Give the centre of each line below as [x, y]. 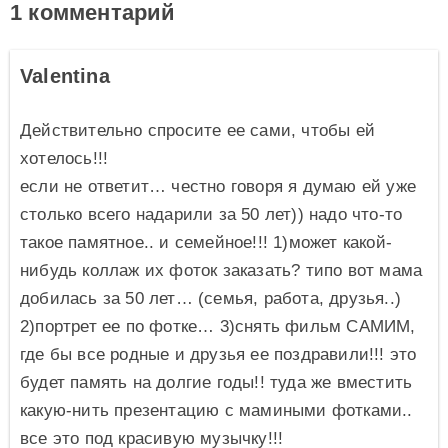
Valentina [65, 75]
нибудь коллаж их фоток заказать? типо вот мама [221, 270]
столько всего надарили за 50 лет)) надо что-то [211, 214]
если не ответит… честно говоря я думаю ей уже [218, 186]
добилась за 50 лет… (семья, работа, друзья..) [211, 298]
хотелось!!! [64, 158]
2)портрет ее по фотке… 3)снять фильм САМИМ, [218, 326]
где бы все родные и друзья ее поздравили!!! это [218, 354]
